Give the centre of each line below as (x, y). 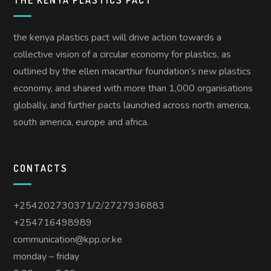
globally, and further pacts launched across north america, (132, 105)
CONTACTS (41, 168)
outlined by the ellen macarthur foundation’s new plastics (132, 71)
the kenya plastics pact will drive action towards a (118, 37)
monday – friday (47, 256)
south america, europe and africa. (81, 122)
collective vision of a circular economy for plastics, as (122, 54)
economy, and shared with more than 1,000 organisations (133, 88)
